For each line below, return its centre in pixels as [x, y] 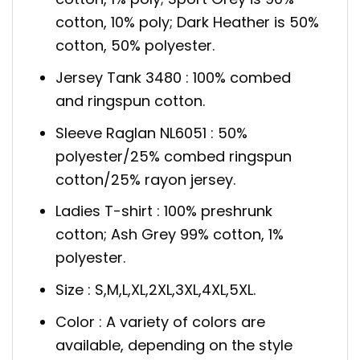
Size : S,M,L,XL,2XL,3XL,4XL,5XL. [156, 290]
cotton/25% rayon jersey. [146, 179]
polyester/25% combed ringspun [174, 156]
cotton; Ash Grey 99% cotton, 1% [170, 235]
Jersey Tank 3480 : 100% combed [174, 77]
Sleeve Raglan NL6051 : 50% [152, 133]
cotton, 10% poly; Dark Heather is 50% [188, 22]
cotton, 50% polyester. [135, 46]
